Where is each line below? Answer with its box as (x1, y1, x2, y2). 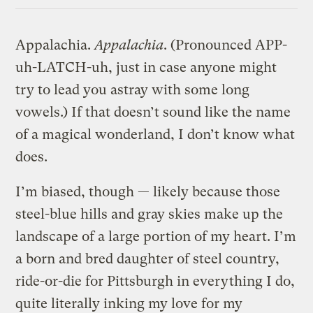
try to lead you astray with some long (15, 81, 250, 98)
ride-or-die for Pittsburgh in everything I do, (15, 272, 296, 289)
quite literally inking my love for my (15, 295, 243, 312)
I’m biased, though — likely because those (15, 183, 281, 200)
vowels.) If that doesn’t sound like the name (15, 103, 291, 120)
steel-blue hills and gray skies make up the (15, 205, 284, 222)
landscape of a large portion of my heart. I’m (15, 228, 297, 245)
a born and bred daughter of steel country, (15, 250, 280, 267)
